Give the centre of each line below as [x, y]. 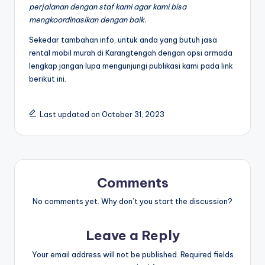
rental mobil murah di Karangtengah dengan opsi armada [131, 52]
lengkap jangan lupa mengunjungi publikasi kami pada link [131, 65]
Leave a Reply [132, 236]
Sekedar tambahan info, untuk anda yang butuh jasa [123, 39]
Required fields [207, 255]
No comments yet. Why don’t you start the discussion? [132, 201]
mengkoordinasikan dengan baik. [88, 19]
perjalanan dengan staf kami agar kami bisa [108, 6]
